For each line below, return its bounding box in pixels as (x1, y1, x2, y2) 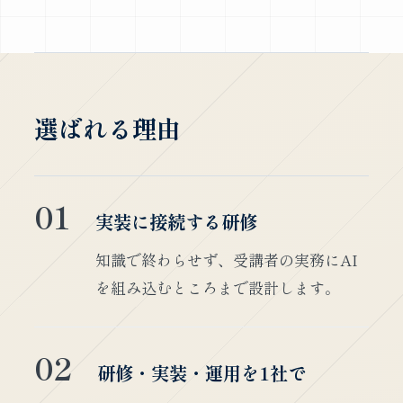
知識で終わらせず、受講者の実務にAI (94, 248, 358, 272)
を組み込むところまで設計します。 (94, 276, 340, 300)
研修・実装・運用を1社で (96, 359, 306, 387)
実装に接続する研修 (94, 207, 257, 235)
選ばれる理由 (33, 109, 182, 146)
